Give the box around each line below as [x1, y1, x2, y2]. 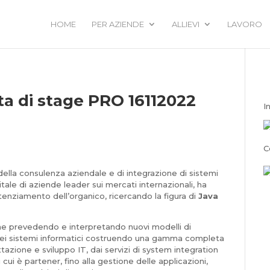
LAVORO [227, 19, 262, 29]
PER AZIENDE [92, 19, 144, 29]
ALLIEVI [172, 19, 199, 29]
